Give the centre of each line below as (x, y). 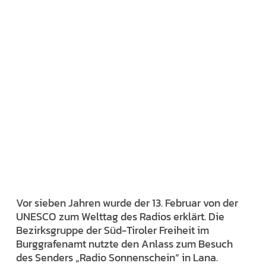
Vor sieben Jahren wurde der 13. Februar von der (127, 203)
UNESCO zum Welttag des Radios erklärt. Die (120, 217)
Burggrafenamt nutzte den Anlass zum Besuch (124, 244)
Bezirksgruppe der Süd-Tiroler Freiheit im (113, 230)
